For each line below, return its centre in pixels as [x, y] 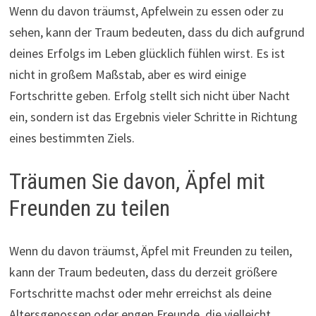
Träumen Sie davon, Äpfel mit [137, 182]
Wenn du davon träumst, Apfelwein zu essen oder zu [146, 11]
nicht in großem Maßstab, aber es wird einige [127, 75]
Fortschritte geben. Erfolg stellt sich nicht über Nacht [149, 96]
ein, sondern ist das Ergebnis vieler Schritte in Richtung [153, 117]
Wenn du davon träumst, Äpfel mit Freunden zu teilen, [150, 250]
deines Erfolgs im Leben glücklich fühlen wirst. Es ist [147, 54]
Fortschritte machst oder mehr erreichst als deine [140, 293]
